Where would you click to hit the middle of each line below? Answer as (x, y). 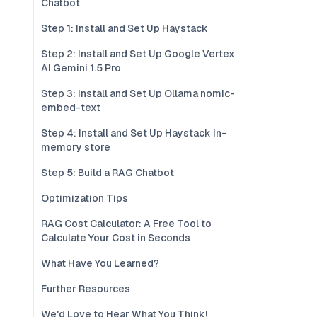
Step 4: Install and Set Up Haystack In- (134, 133)
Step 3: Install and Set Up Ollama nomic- (138, 93)
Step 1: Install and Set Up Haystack (125, 28)
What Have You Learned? (100, 263)
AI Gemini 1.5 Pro (81, 68)
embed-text (71, 108)
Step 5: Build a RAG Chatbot (108, 173)
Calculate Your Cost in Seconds (116, 238)
